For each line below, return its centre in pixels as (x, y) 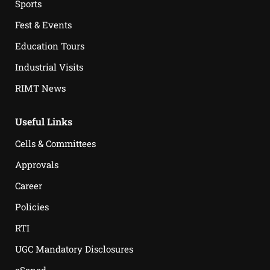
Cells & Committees (55, 143)
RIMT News (40, 88)
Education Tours (50, 46)
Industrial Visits (49, 67)
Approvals (37, 165)
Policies (32, 207)
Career (29, 186)
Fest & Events (43, 25)
